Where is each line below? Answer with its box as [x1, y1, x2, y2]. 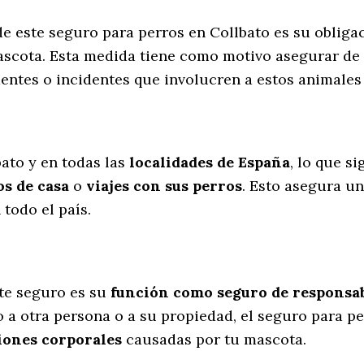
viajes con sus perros [86, 176, 242, 196]
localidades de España [129, 153, 290, 172]
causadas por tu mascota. [122, 330, 306, 349]
